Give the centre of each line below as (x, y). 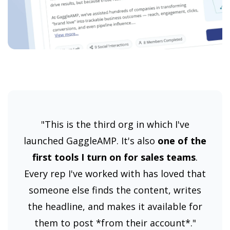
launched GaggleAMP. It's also (91, 140)
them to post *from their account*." (115, 223)
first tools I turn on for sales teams (114, 157)
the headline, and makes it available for (115, 206)
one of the (182, 140)
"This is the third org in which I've (115, 124)
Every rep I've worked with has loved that (115, 173)
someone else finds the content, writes (115, 190)
